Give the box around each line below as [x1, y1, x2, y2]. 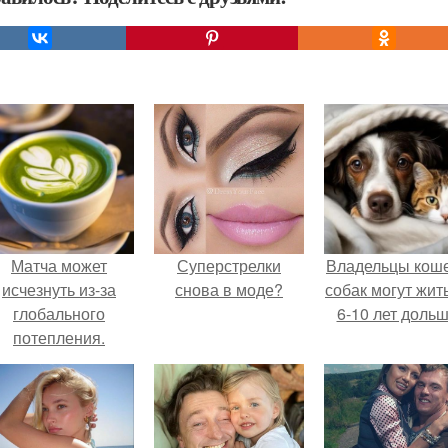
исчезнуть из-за [2, 278, 116, 301]
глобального [13, 302, 105, 325]
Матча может [11, 254, 107, 277]
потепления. [13, 326, 105, 349]
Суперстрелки [177, 254, 281, 277]
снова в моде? [175, 278, 283, 301]
